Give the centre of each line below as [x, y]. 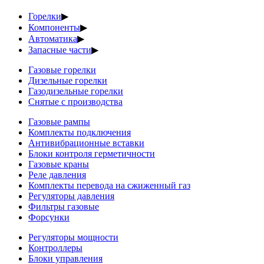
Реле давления [57, 175]
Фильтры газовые [64, 207]
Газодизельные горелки [76, 91]
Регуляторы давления [71, 196]
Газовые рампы [59, 122]
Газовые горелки [62, 70]
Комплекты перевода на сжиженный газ [109, 185]
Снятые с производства [75, 102]
